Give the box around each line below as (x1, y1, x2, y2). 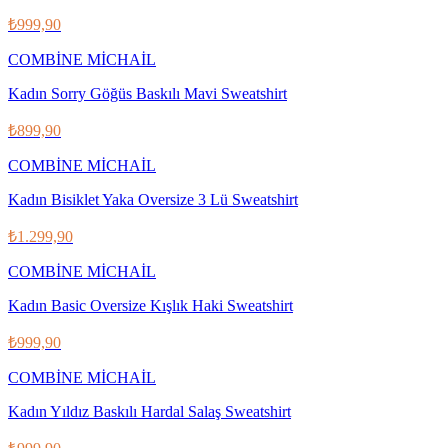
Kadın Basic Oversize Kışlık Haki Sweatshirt (8, 296, 293, 314)
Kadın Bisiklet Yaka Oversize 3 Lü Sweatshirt (8, 190, 298, 208)
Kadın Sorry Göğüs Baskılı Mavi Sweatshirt (8, 84, 287, 102)
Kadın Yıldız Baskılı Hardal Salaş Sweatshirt (8, 402, 291, 420)
